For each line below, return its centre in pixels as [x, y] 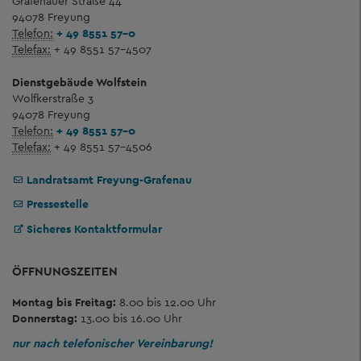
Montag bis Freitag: [64, 302]
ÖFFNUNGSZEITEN [65, 271]
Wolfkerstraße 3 [53, 98]
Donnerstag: [45, 318]
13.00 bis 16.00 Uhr [130, 318]
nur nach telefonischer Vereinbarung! [112, 343]
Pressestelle [58, 204]
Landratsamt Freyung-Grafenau [109, 179]
